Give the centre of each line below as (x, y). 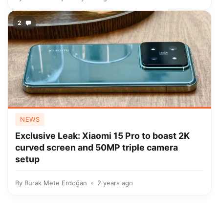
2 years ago (115, 183)
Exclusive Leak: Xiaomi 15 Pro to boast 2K (102, 136)
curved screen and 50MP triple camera (97, 147)
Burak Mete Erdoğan (56, 183)
